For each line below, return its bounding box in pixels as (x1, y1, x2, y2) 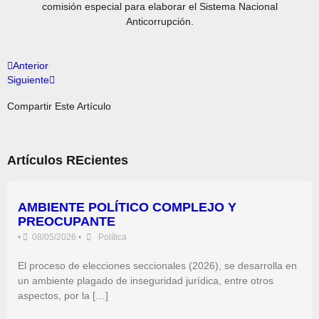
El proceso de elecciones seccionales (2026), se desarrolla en (18, 260, 297, 272)
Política (98, 231, 127, 242)
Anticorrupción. (125, 15, 194, 27)
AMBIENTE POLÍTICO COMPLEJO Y (18, 199, 236, 214)
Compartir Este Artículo (7, 100, 111, 112)
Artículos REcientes (7, 152, 128, 167)
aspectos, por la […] (18, 290, 108, 302)
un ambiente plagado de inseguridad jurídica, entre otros (18, 275, 273, 287)
